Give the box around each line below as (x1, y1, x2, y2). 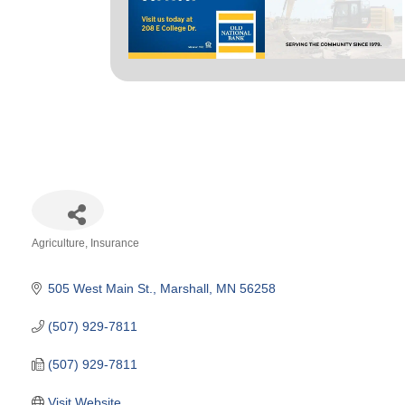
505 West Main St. (47, 280, 153, 296)
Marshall (159, 280, 209, 296)
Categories (31, 249, 93, 264)
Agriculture (32, 236, 85, 250)
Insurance (90, 236, 139, 250)
